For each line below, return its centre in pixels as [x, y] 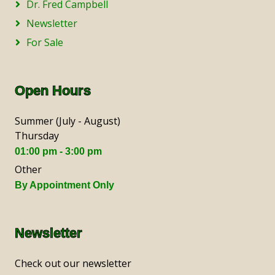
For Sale [45, 42]
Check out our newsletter [73, 263]
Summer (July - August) [68, 121]
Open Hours [53, 90]
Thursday [37, 135]
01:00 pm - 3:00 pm [58, 151]
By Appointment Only [64, 185]
